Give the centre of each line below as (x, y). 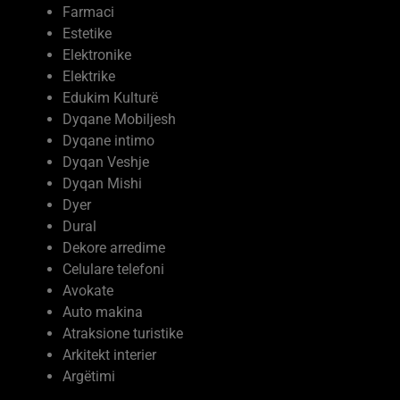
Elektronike (97, 55)
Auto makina (103, 312)
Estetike (87, 34)
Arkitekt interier (109, 355)
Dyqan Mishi (102, 184)
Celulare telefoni (113, 270)
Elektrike (89, 77)
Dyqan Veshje (106, 162)
